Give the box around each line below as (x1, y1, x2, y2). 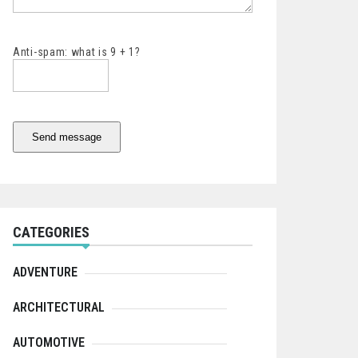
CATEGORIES (13, 224, 89, 241)
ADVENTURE (13, 265, 78, 280)
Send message (32, 131, 101, 144)
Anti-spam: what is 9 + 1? (13, 46, 141, 59)
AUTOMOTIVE (13, 335, 85, 351)
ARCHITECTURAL (13, 300, 105, 316)
